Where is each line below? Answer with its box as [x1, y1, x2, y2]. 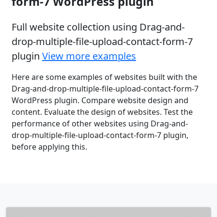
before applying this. [12, 141, 87, 152]
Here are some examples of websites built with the [12, 71, 197, 82]
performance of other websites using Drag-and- [12, 118, 188, 129]
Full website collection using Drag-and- [12, 20, 185, 33]
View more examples [42, 49, 136, 62]
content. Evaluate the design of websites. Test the [12, 106, 193, 117]
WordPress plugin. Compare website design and [12, 94, 188, 106]
